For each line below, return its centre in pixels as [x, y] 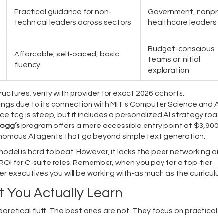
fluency [27, 64]
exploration [169, 70]
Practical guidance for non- [63, 11]
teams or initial [174, 59]
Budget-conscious [181, 48]
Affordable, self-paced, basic [67, 54]
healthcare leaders [182, 22]
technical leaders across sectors [73, 22]
